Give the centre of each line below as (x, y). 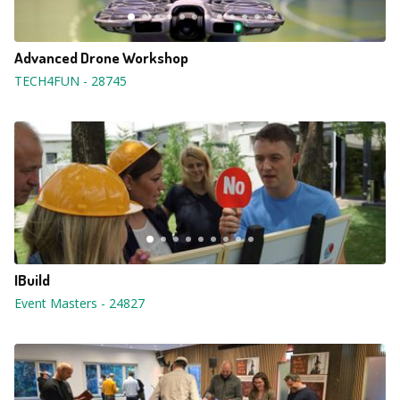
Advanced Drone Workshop (101, 58)
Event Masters (56, 303)
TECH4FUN (47, 81)
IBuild (32, 280)
